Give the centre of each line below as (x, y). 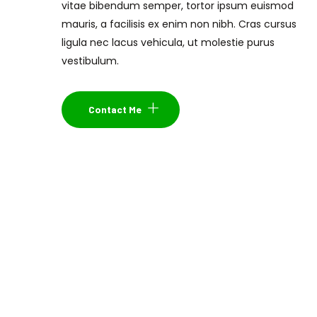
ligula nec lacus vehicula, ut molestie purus (168, 42)
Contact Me (115, 109)
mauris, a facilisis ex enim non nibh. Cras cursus (179, 24)
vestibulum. (90, 61)
